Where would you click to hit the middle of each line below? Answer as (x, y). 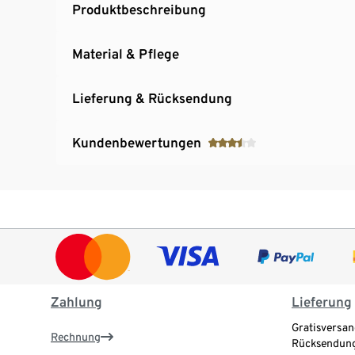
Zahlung (76, 302)
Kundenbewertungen (137, 142)
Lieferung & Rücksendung (152, 98)
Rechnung (76, 337)
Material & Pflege (126, 53)
